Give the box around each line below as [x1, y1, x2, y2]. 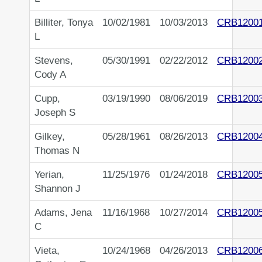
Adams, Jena [35, 206, 92, 219]
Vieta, [35, 244, 60, 257]
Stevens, [35, 54, 73, 67]
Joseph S [35, 106, 75, 119]
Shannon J [35, 182, 81, 195]
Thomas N [35, 144, 80, 157]
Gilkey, [35, 130, 65, 143]
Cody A [35, 68, 66, 81]
